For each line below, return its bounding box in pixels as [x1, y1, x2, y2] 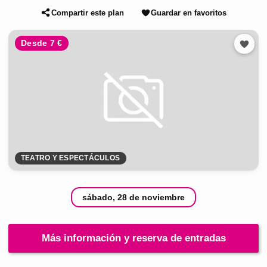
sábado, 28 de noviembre [82, 193, 185, 203]
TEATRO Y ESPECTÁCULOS [21, 154, 120, 163]
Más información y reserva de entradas [41, 232, 226, 244]
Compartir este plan [51, 8, 124, 17]
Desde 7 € [21, 38, 63, 48]
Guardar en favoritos [150, 8, 226, 17]
